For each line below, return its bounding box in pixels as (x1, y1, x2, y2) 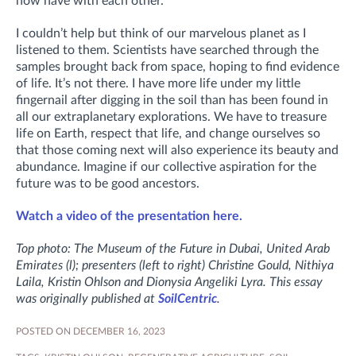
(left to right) (139, 258, 205, 272)
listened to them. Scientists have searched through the (16, 43, 319, 56)
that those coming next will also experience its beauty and (16, 143, 339, 157)
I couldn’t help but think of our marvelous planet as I (16, 26, 306, 40)
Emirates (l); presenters (16, 258, 139, 272)
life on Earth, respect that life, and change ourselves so (16, 126, 320, 140)
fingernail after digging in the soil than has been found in (16, 93, 328, 106)
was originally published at (16, 292, 158, 305)
